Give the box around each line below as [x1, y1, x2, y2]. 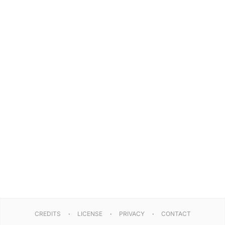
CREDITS [34, 209, 61, 217]
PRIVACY [119, 209, 145, 217]
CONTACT [161, 209, 191, 217]
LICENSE [77, 209, 102, 217]
